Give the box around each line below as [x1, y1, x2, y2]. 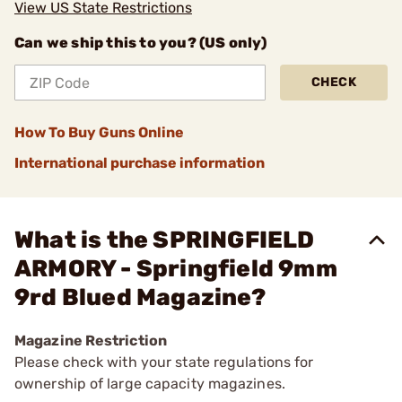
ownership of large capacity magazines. [14, 375, 285, 392]
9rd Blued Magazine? [14, 284, 266, 311]
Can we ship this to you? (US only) [14, 34, 267, 51]
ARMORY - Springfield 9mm [14, 255, 337, 283]
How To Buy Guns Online [14, 124, 184, 141]
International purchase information [14, 154, 265, 171]
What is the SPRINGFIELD [14, 226, 315, 254]
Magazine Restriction [14, 332, 167, 349]
